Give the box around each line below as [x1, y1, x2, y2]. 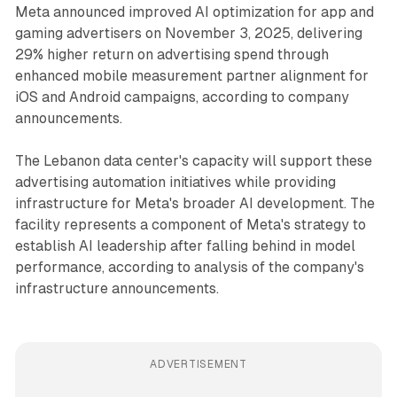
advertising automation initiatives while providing [14, 173, 336, 191]
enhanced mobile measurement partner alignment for [14, 66, 369, 84]
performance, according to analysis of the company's [14, 258, 364, 276]
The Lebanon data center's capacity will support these [14, 152, 372, 169]
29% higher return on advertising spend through [14, 45, 329, 63]
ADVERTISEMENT [150, 357, 247, 370]
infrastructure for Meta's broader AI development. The [14, 194, 375, 212]
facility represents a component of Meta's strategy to [14, 215, 366, 233]
